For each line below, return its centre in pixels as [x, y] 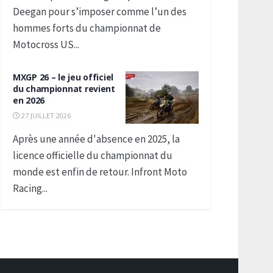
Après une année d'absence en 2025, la [96, 139]
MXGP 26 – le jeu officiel [63, 77]
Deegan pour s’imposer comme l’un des [100, 12]
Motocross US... [46, 44]
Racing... [30, 188]
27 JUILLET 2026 [45, 115]
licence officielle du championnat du [93, 155]
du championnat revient [64, 89]
